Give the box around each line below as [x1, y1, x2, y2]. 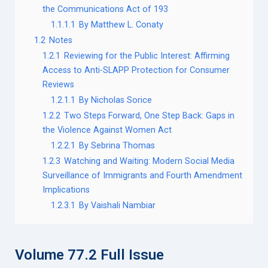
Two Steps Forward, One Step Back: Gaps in [64, 111, 234, 121]
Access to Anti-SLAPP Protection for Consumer [42, 65, 230, 75]
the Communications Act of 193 [42, 4, 168, 14]
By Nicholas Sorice [79, 95, 152, 105]
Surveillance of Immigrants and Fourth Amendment [42, 170, 242, 181]
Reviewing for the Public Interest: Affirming [64, 51, 230, 61]
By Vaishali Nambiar [79, 200, 156, 211]
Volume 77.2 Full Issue [15, 246, 164, 263]
